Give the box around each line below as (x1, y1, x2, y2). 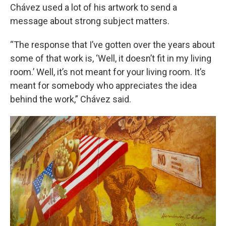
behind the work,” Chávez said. (10, 94, 131, 104)
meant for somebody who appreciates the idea (10, 80, 197, 91)
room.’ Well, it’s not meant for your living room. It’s (10, 67, 206, 77)
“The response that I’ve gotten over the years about (10, 39, 215, 50)
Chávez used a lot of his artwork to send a (10, 2, 177, 13)
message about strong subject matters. (10, 16, 169, 26)
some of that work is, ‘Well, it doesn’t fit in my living (10, 53, 211, 64)
